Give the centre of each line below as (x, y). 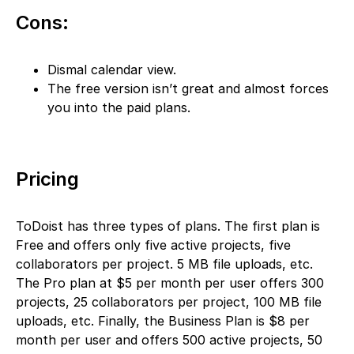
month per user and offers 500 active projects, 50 (169, 340)
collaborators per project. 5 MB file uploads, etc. (164, 264)
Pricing (47, 179)
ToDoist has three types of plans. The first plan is (168, 226)
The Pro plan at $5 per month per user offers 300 (170, 283)
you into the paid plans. (121, 108)
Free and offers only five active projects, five (153, 245)
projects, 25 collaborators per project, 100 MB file (169, 302)
